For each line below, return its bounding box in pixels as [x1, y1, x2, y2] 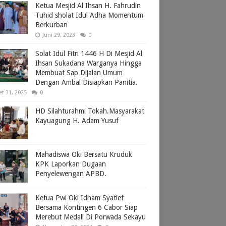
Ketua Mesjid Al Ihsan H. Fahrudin [35, 1, 141, 10]
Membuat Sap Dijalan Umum [35, 68, 123, 77]
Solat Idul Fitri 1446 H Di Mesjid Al [35, 49, 142, 58]
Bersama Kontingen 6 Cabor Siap [35, 203, 138, 211]
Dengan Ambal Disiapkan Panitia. [35, 78, 138, 86]
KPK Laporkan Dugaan [35, 159, 106, 168]
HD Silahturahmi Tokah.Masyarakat [35, 106, 144, 115]
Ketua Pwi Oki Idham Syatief [35, 193, 124, 202]
